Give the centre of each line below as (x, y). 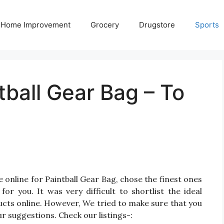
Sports (207, 25)
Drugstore (157, 25)
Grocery (105, 25)
